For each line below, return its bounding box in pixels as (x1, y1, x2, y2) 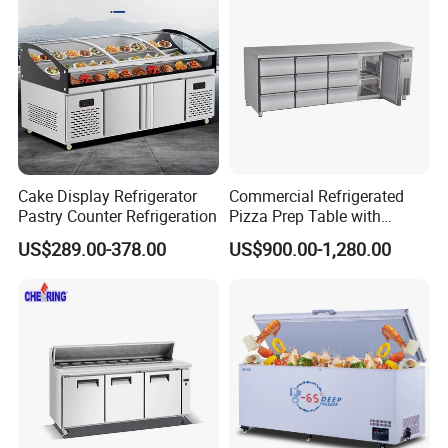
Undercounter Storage (228, 225, 382, 248)
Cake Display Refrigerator (18, 185, 198, 208)
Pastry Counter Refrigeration (18, 205, 218, 228)
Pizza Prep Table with (228, 205, 381, 228)
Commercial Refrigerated (228, 185, 404, 208)
